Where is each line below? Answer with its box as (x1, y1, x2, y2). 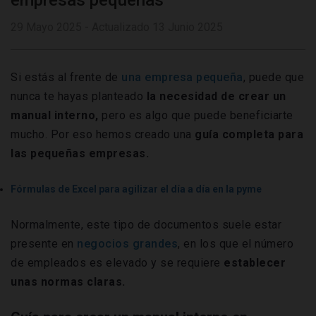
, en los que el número (178, 237, 293, 251)
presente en (11, 237, 77, 251)
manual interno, (11, 109, 102, 123)
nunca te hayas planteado (11, 90, 143, 104)
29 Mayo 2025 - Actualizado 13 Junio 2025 (11, 20, 223, 35)
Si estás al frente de (11, 71, 121, 85)
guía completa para (191, 128, 303, 142)
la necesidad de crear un (143, 90, 286, 104)
